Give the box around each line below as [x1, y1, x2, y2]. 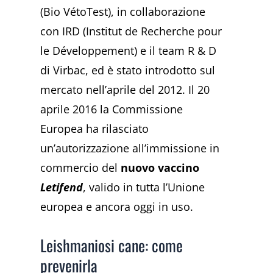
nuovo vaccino [121, 160, 200, 175]
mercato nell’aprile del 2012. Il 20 [40, 82, 210, 97]
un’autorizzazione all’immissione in [40, 140, 220, 155]
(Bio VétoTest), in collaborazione [40, 4, 206, 19]
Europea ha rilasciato [40, 121, 149, 136]
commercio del [40, 160, 121, 175]
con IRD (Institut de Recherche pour [40, 23, 222, 38]
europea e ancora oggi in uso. [40, 199, 194, 214]
